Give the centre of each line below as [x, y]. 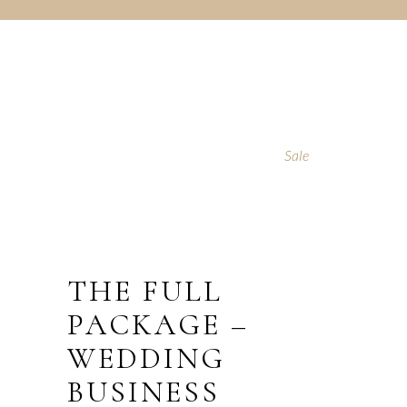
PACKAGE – [158, 325]
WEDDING [146, 358]
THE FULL [145, 291]
